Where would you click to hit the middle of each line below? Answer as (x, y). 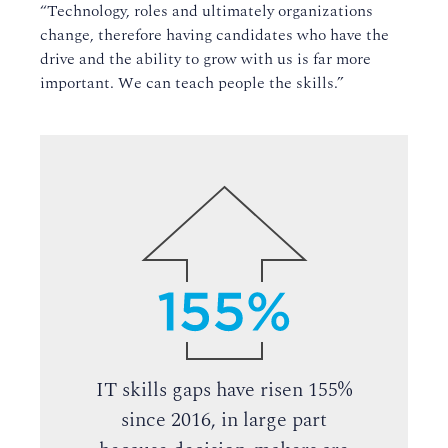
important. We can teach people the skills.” (192, 83)
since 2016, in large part (224, 420)
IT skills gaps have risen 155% (224, 390)
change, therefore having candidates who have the (214, 35)
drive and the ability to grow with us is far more (205, 59)
